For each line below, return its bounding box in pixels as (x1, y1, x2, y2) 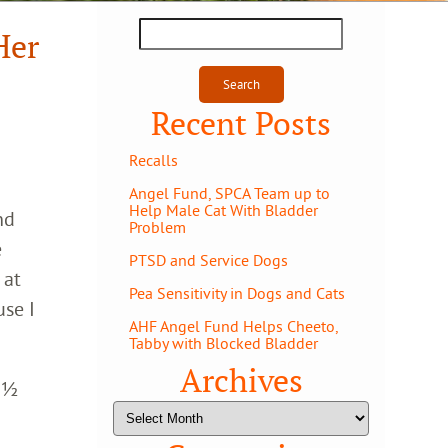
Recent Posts (151, 103, 331, 144)
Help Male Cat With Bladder (129, 200, 318, 220)
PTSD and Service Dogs (129, 250, 288, 270)
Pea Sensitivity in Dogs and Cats (129, 283, 345, 303)
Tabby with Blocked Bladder (129, 333, 318, 353)
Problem (129, 217, 186, 237)
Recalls (129, 150, 178, 170)
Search (137, 20, 184, 40)
